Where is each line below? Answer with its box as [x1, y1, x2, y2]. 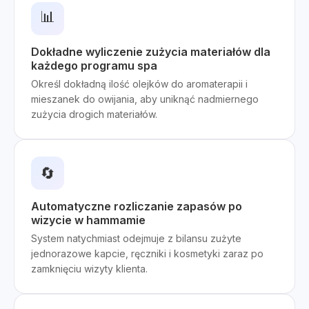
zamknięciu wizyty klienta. [31, 263, 148, 275]
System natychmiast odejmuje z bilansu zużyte [31, 232, 241, 244]
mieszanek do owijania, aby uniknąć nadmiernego [31, 93, 259, 105]
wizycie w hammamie [31, 213, 146, 227]
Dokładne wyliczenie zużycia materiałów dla [31, 45, 270, 59]
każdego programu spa [31, 59, 157, 72]
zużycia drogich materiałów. [31, 108, 157, 120]
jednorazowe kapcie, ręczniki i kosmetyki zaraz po [31, 248, 263, 259]
